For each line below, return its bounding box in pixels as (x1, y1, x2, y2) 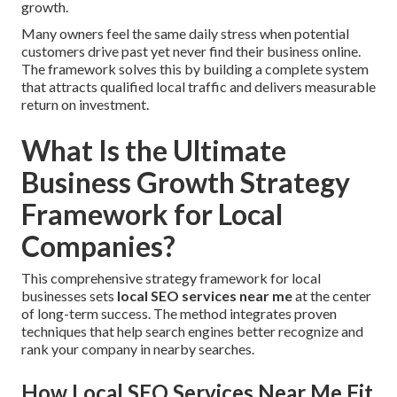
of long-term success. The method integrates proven (21, 305, 337, 323)
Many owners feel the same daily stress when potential (21, 25, 349, 43)
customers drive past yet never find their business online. (21, 43, 361, 60)
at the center (292, 287, 371, 305)
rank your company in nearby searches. (21, 340, 254, 358)
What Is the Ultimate (21, 133, 286, 168)
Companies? (21, 229, 175, 264)
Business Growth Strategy (21, 165, 350, 200)
